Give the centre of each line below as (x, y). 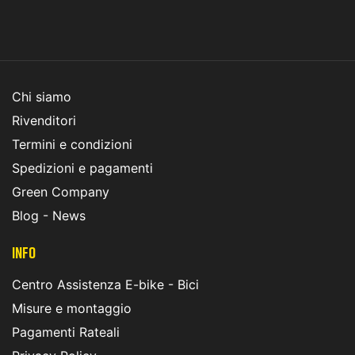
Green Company (61, 191)
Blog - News (49, 215)
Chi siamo (42, 96)
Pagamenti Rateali (66, 332)
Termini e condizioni (72, 144)
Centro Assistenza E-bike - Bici (105, 284)
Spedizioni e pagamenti (82, 168)
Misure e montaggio (72, 308)
